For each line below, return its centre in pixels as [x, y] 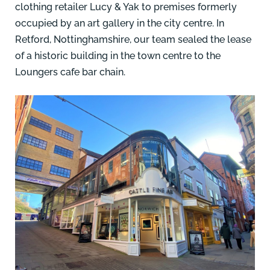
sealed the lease [215, 40]
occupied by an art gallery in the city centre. [115, 24]
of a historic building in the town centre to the [118, 56]
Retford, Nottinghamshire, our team [96, 40]
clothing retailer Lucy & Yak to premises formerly [126, 7]
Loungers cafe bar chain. [70, 72]
